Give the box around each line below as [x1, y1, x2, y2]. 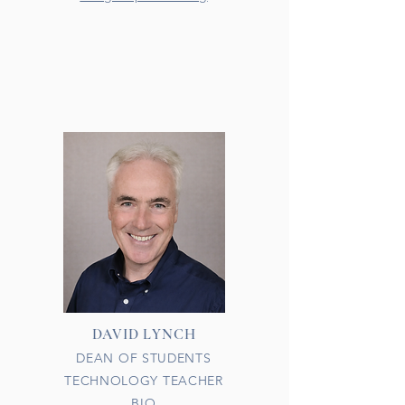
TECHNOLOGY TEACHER [64, 372, 223, 389]
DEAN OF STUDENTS [76, 350, 212, 366]
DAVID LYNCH [91, 325, 196, 344]
